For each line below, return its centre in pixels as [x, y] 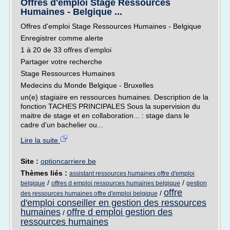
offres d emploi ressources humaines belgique [116, 183]
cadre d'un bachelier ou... [62, 125]
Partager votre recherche [61, 62]
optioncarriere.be [68, 161]
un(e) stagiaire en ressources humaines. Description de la [114, 97]
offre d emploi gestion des [120, 212]
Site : [31, 161]
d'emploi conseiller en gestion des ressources [113, 203]
